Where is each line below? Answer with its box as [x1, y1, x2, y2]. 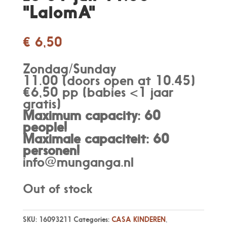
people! [22, 119, 67, 135]
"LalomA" [22, 1, 96, 22]
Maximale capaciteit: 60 [22, 130, 169, 146]
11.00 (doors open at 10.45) [22, 72, 195, 88]
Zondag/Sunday [22, 60, 116, 77]
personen [22, 142, 77, 158]
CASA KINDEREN [111, 214, 166, 223]
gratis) [22, 95, 61, 111]
